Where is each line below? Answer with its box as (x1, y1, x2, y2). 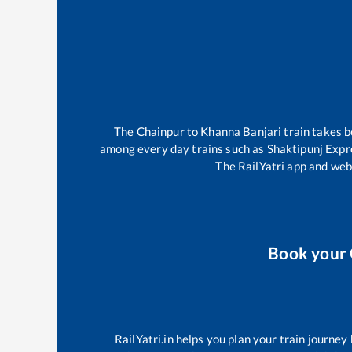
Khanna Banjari (200, 124, 282, 139)
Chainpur (136, 124, 185, 139)
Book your (268, 242, 350, 262)
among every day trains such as (100, 141, 267, 156)
